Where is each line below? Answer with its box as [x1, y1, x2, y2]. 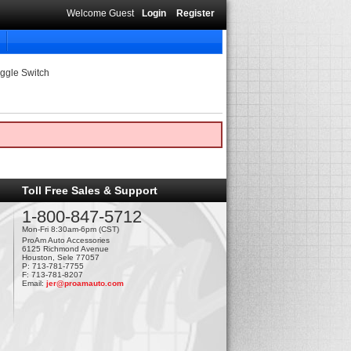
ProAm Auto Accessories [21, 235, 110, 244]
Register [176, 8, 215, 19]
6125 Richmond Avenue [21, 244, 109, 253]
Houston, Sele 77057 [21, 252, 100, 262]
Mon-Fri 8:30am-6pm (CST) [21, 224, 119, 233]
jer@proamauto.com [45, 278, 124, 288]
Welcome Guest [67, 8, 134, 19]
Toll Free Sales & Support [21, 183, 157, 197]
